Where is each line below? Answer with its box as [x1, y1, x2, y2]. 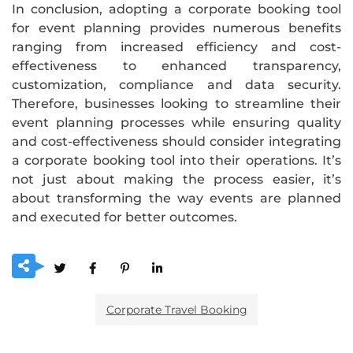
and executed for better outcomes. [12, 209, 237, 225]
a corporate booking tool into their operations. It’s [12, 152, 341, 168]
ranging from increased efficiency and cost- [12, 39, 341, 54]
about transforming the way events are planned [12, 190, 341, 206]
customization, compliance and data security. [12, 76, 341, 92]
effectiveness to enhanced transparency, [12, 58, 341, 73]
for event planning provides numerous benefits [12, 20, 341, 35]
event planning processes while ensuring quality [12, 114, 341, 130]
